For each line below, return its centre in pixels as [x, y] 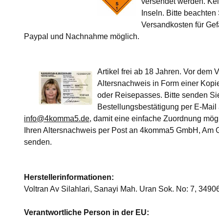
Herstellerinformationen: [69, 177]
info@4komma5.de [57, 119]
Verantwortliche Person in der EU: [87, 213]
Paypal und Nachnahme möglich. [82, 37]
